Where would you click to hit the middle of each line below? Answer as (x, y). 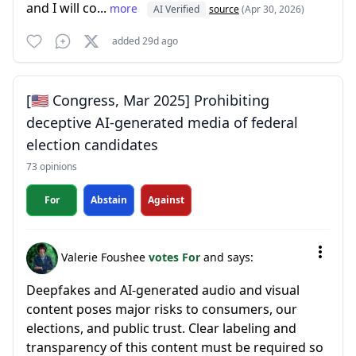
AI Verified (176, 9)
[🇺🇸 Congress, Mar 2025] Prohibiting (148, 100)
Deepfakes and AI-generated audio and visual (163, 290)
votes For (176, 257)
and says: (228, 257)
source (224, 9)
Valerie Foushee (103, 257)
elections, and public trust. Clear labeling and (161, 328)
